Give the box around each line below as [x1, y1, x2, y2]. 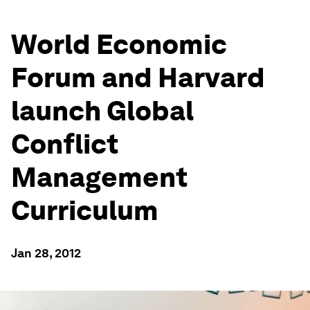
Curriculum [11, 194, 158, 227]
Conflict [11, 127, 118, 161]
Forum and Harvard [11, 61, 265, 94]
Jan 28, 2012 [11, 246, 81, 260]
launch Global [11, 94, 194, 127]
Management [11, 161, 188, 194]
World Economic [11, 28, 227, 61]
